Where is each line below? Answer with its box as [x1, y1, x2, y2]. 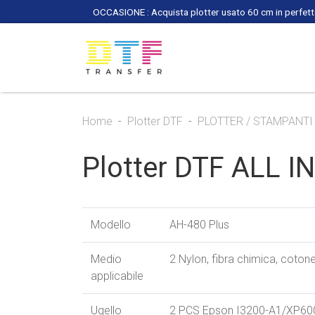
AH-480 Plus [169, 218, 229, 232]
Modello [91, 218, 131, 232]
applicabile [91, 269, 143, 283]
